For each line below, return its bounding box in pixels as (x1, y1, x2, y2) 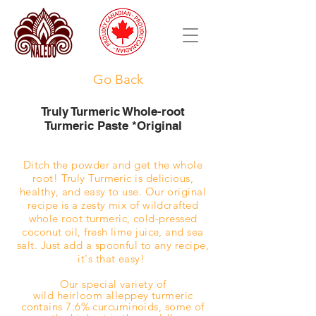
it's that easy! (78, 252, 148, 265)
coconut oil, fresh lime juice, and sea (22, 225, 204, 238)
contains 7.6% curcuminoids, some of (21, 300, 205, 313)
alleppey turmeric (105, 288, 193, 302)
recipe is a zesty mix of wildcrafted (27, 198, 199, 212)
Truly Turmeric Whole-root (41, 104, 185, 119)
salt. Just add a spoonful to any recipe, (17, 238, 209, 252)
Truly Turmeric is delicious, (61, 171, 194, 185)
